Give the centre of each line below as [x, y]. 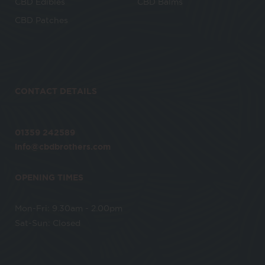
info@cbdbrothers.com [63, 147]
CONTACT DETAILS [56, 91]
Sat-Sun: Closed [48, 223]
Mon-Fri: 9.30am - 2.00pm [69, 208]
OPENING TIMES [49, 177]
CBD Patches [41, 20]
